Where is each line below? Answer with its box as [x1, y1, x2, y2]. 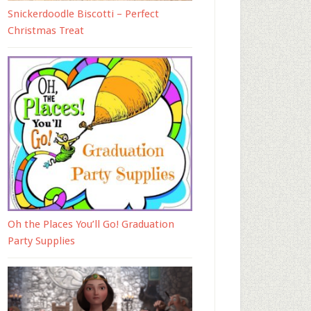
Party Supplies [8, 234, 75, 247]
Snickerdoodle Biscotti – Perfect [8, 8, 159, 20]
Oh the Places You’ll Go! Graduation [8, 217, 174, 230]
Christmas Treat [8, 24, 84, 37]
